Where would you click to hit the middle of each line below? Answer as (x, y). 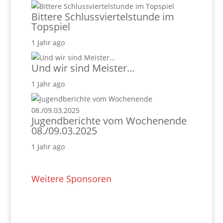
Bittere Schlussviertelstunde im (103, 17)
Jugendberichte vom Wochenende (109, 121)
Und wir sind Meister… (83, 68)
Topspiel (51, 27)
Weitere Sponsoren (71, 179)
